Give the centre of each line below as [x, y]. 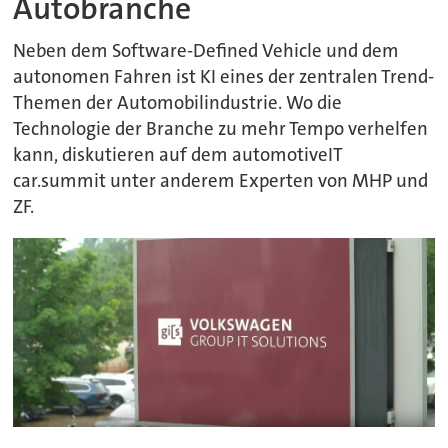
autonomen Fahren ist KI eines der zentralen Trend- [224, 76]
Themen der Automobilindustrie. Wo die [178, 102]
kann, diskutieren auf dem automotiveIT [178, 154]
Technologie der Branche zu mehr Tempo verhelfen [221, 128]
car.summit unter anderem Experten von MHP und [221, 180]
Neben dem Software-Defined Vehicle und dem [206, 50]
